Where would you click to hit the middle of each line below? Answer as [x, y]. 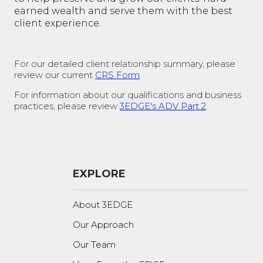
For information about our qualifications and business [128, 95]
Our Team [94, 245]
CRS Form [117, 75]
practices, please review [67, 106]
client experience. [59, 23]
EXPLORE [99, 174]
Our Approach [103, 225]
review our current [55, 75]
